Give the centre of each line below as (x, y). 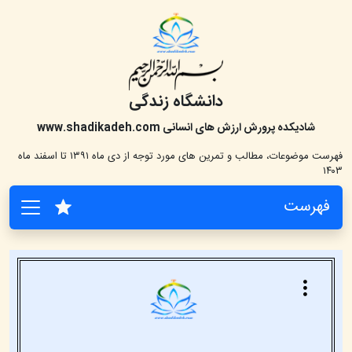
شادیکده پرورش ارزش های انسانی (238, 128)
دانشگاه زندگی (176, 101)
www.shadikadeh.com (99, 128)
